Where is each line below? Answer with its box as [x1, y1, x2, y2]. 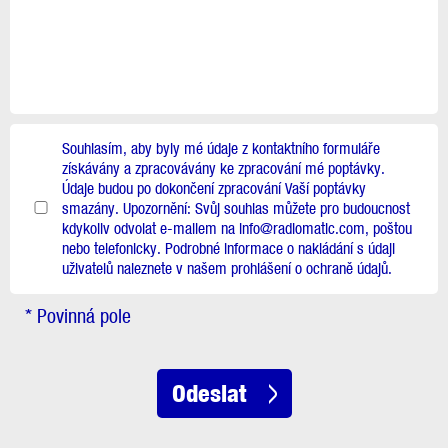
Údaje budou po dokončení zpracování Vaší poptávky [61, 178, 366, 198]
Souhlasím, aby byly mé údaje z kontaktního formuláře [61, 138, 380, 158]
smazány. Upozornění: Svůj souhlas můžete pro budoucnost [61, 198, 410, 218]
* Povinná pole [25, 303, 131, 328]
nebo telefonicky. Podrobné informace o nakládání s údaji [61, 238, 395, 258]
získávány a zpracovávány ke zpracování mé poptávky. [61, 158, 385, 178]
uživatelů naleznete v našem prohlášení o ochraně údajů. [61, 258, 392, 278]
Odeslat [171, 378, 247, 408]
